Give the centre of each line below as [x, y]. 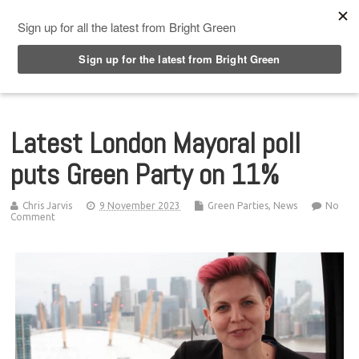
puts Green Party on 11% [145, 174]
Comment [33, 216]
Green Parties [238, 205]
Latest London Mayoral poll [156, 143]
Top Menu [71, 15]
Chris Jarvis [48, 205]
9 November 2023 [140, 205]
